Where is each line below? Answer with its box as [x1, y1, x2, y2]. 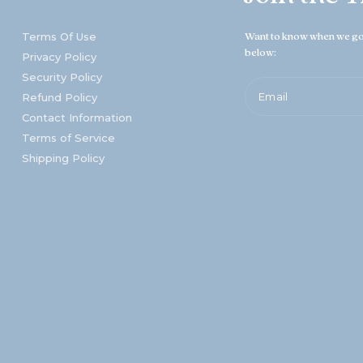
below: [245, 45, 276, 59]
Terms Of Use [21, 29, 96, 43]
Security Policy [21, 70, 102, 83]
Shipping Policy [21, 151, 105, 164]
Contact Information [21, 110, 132, 124]
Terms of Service [21, 130, 115, 144]
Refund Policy [21, 90, 97, 104]
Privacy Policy [21, 49, 96, 63]
